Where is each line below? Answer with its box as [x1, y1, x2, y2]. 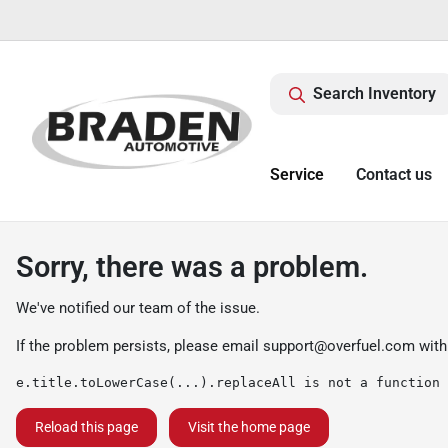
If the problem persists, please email [16, 337, 263, 355]
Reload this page [35, 419, 138, 435]
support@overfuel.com [263, 337, 415, 355]
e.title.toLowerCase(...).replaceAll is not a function [16, 375, 440, 390]
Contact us [356, 165, 432, 184]
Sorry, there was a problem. [16, 250, 368, 284]
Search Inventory [313, 84, 436, 103]
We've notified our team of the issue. [16, 299, 260, 317]
